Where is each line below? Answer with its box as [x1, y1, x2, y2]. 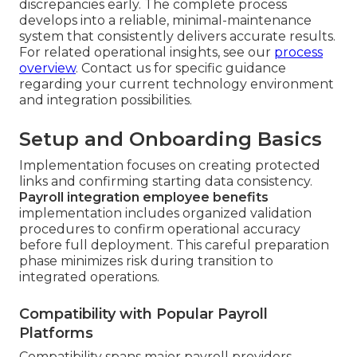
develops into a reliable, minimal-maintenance [19, 13, 312, 29]
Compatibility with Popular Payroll [19, 305, 268, 324]
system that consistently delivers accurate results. [19, 29, 335, 45]
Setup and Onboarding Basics [19, 127, 322, 151]
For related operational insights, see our [19, 45, 274, 61]
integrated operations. [19, 269, 159, 285]
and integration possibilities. [19, 92, 192, 108]
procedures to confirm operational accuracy [19, 222, 300, 237]
